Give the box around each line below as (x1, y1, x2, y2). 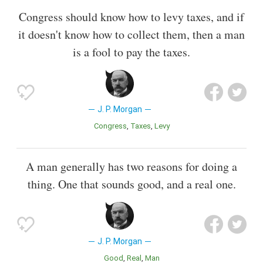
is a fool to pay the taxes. (73, 43, 190, 60)
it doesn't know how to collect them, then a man (18, 26, 245, 42)
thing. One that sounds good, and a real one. (27, 176, 236, 192)
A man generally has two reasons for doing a (26, 158, 237, 174)
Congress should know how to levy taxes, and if (19, 8, 244, 25)
